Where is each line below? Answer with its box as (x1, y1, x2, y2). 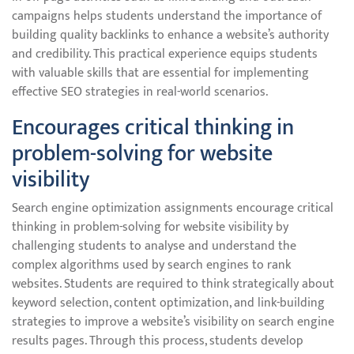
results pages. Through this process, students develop (12, 330, 303, 352)
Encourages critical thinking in (12, 109, 294, 146)
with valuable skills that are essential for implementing (12, 62, 309, 84)
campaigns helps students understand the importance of (12, 6, 322, 27)
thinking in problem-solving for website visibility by (12, 217, 288, 238)
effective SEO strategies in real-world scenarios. (12, 81, 268, 103)
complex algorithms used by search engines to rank (12, 254, 291, 276)
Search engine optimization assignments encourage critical (12, 198, 333, 219)
